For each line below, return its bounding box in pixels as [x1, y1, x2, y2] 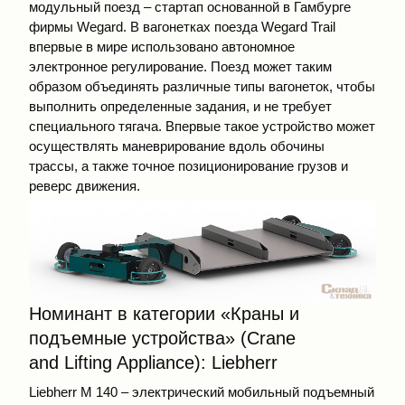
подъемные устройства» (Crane [29, 328, 296, 349]
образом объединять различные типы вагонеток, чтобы [29, 78, 375, 94]
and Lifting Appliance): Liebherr [29, 353, 278, 373]
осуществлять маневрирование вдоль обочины [29, 137, 325, 154]
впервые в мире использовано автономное [29, 38, 295, 54]
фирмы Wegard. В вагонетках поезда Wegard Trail [29, 18, 335, 34]
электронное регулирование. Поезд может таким [29, 58, 332, 74]
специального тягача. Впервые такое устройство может [29, 118, 375, 134]
